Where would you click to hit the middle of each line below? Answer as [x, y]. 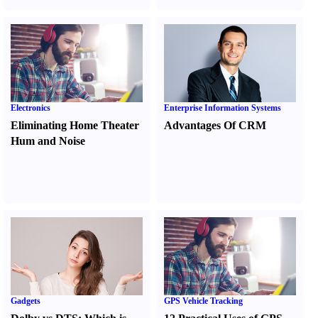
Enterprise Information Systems [223, 108]
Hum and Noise [48, 141]
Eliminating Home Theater [75, 125]
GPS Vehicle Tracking [204, 301]
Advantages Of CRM [215, 125]
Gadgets [26, 301]
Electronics [31, 108]
